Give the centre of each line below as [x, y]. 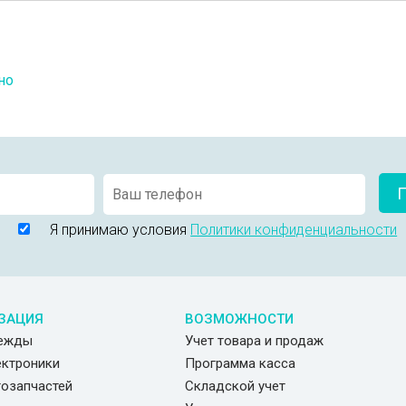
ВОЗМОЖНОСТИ [239, 319]
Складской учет [235, 386]
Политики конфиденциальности [294, 229]
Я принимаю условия [115, 229]
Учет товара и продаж [254, 340]
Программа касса [240, 363]
